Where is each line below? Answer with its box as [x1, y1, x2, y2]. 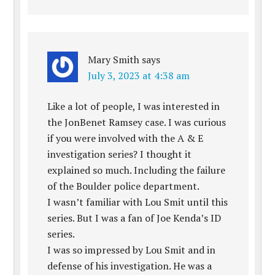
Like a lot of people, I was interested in [47, 99, 220, 113]
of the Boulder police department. [47, 179, 200, 193]
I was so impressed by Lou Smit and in [47, 243, 216, 257]
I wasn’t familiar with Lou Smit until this [47, 195, 228, 209]
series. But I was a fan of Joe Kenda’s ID [47, 211, 222, 225]
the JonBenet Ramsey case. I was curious [47, 115, 227, 129]
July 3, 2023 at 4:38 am [88, 69, 190, 82]
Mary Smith [88, 53, 140, 66]
